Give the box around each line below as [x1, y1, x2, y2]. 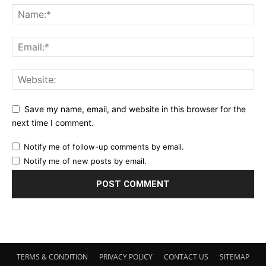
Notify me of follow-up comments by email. [24, 141, 184, 151]
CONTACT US [164, 251, 208, 262]
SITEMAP [220, 251, 249, 262]
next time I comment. [12, 117, 94, 128]
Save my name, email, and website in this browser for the [24, 104, 246, 115]
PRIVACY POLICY [99, 251, 153, 262]
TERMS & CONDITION [17, 251, 88, 262]
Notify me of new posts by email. [24, 156, 147, 166]
